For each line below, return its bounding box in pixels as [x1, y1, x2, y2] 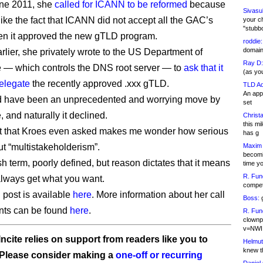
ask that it [184, 63, 223, 73]
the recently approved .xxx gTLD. [30, 79, 169, 89]
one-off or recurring [116, 250, 203, 260]
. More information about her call [92, 190, 225, 200]
